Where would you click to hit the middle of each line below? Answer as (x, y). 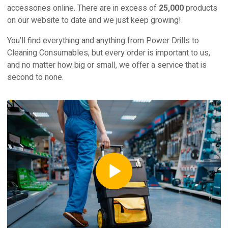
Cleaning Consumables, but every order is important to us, (109, 53)
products (201, 8)
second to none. (35, 77)
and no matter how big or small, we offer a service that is (107, 65)
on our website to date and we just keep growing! (94, 20)
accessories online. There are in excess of (83, 8)
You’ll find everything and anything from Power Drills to (103, 40)
